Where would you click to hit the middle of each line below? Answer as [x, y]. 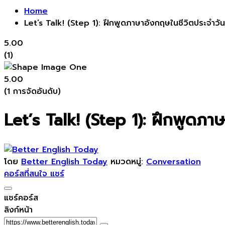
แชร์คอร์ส [21, 198]
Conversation [174, 161]
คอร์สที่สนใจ [27, 174]
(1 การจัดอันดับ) [32, 91]
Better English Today [64, 161]
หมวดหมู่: [128, 161]
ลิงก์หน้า [18, 210]
